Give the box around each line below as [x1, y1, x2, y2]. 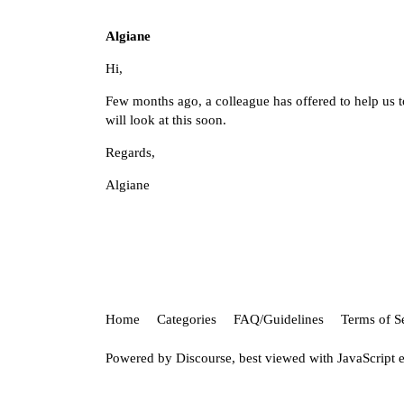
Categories [157, 311, 216, 326]
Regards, [106, 145, 155, 161]
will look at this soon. [106, 113, 226, 128]
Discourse [176, 351, 232, 366]
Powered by [106, 351, 176, 366]
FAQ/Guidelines [234, 311, 324, 326]
